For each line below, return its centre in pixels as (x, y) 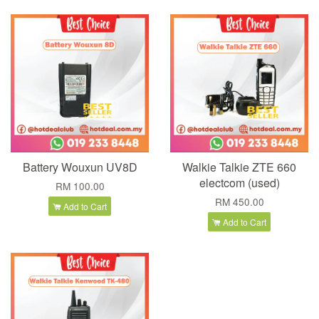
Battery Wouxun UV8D (80, 167)
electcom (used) (239, 183)
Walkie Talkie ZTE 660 (239, 167)
